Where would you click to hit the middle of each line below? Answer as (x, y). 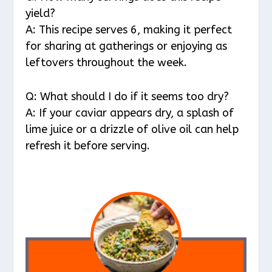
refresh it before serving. (88, 146)
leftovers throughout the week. (107, 63)
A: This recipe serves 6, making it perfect (129, 30)
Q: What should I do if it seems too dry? (127, 97)
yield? (41, 14)
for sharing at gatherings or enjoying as (127, 46)
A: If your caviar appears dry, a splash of (130, 113)
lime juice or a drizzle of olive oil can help (132, 130)
